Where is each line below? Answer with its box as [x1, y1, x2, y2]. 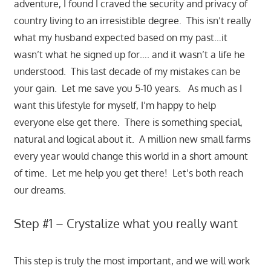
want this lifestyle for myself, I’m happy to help [13, 99, 216, 111]
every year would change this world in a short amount [13, 149, 248, 162]
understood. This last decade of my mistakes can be [13, 65, 241, 77]
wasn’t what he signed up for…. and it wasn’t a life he [13, 48, 245, 60]
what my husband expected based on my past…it [13, 31, 227, 44]
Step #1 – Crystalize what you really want [13, 215, 238, 231]
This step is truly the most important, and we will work [13, 254, 250, 267]
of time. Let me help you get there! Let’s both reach [13, 166, 243, 179]
